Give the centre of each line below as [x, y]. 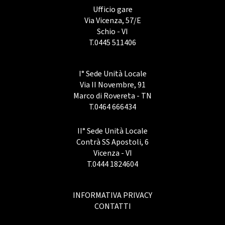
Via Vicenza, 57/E [113, 20]
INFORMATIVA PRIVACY [113, 195]
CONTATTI [113, 206]
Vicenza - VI [113, 153]
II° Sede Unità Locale [113, 131]
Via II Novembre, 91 [113, 85]
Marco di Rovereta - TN [113, 96]
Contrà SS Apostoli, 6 [113, 142]
